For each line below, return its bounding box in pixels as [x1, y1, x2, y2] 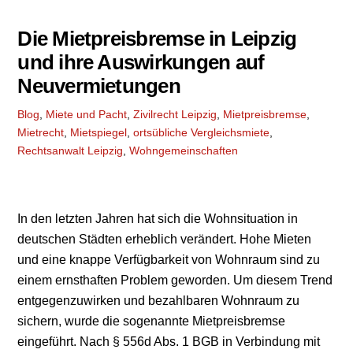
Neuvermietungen [17, 75, 180, 98]
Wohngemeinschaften [129, 144, 239, 158]
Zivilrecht [133, 108, 179, 121]
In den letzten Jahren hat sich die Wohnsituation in [17, 211, 299, 225]
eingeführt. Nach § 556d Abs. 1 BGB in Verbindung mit [17, 334, 321, 348]
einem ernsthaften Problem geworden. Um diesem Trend [17, 273, 333, 287]
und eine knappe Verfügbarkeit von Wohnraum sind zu [17, 252, 321, 266]
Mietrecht [17, 126, 65, 139]
